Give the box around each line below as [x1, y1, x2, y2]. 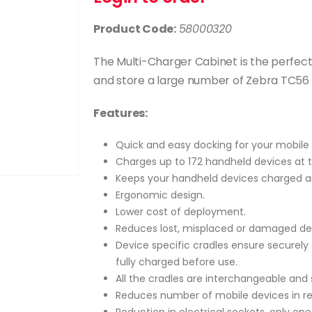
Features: [93, 104, 148, 121]
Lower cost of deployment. [115, 204, 246, 219]
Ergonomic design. [115, 187, 205, 202]
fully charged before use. [115, 254, 237, 269]
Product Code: [93, 20, 176, 37]
